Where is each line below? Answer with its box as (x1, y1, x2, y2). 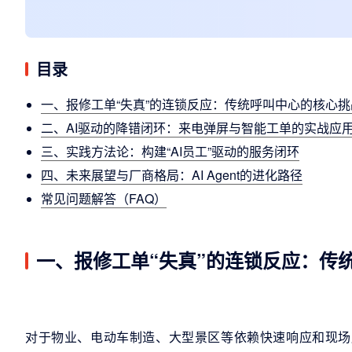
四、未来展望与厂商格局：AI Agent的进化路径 (41, 166, 302, 184)
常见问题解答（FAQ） (41, 189, 167, 207)
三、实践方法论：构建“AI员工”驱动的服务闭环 (41, 142, 299, 160)
